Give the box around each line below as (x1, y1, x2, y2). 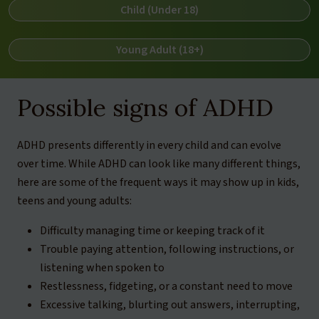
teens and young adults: (17, 193, 132, 209)
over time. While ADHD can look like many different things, (17, 156, 300, 172)
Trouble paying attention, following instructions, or (40, 241, 294, 257)
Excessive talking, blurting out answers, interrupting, (40, 297, 300, 313)
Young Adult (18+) (115, 42, 204, 58)
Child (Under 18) (120, 2, 199, 18)
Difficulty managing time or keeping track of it (40, 223, 265, 239)
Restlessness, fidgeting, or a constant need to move (40, 278, 293, 294)
